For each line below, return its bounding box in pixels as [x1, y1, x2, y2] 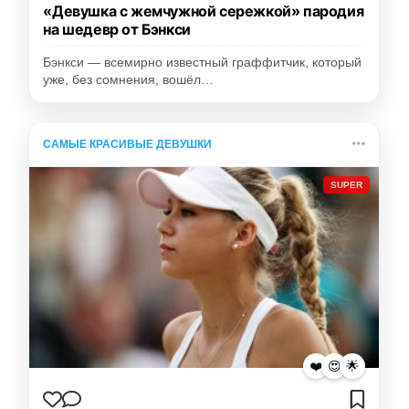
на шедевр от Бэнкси [43, 20, 191, 39]
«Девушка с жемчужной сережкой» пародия [43, 2, 364, 21]
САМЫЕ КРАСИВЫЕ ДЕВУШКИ [43, 138, 213, 152]
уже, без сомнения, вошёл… [43, 73, 215, 88]
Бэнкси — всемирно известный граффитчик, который [43, 56, 362, 70]
